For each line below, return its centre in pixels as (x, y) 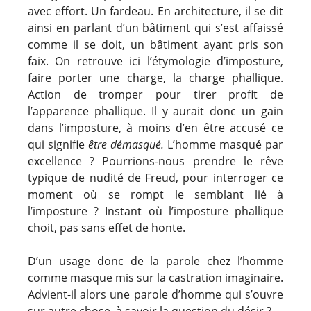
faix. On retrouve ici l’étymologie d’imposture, (155, 61)
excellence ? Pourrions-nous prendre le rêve (155, 161)
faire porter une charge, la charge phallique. (155, 77)
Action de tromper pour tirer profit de (155, 94)
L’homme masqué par (224, 144)
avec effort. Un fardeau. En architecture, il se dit (155, 11)
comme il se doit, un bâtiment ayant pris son (155, 44)
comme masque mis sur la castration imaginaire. (155, 277)
